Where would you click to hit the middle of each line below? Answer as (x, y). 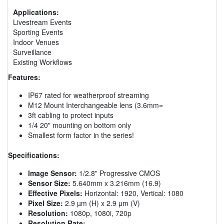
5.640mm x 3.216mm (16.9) (116, 183)
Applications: (36, 12)
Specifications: (34, 155)
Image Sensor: (52, 173)
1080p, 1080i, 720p (100, 213)
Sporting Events (38, 32)
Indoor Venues (36, 42)
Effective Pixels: (55, 193)
